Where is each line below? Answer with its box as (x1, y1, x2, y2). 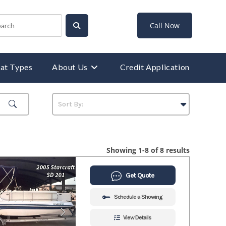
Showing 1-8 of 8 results (106, 145, 190, 155)
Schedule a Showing (114, 193, 162, 200)
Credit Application (120, 62, 190, 72)
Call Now (149, 21, 180, 30)
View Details (123, 213, 151, 221)
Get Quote (125, 171, 154, 180)
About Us (51, 62, 88, 72)
